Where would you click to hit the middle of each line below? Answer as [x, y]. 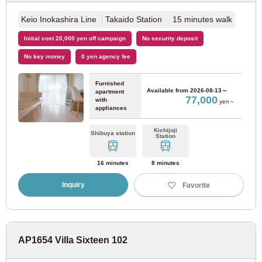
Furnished [110, 83]
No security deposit [170, 38]
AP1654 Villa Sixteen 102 [73, 240]
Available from [168, 90]
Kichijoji [166, 130]
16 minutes [113, 163]
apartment [110, 92]
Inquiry [73, 185]
